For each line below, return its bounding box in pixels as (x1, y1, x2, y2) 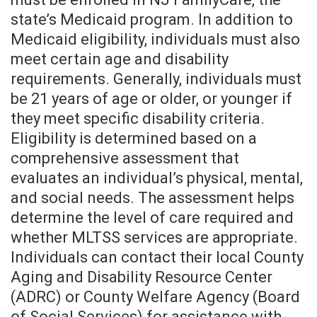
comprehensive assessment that (11, 149, 239, 168)
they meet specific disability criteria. (11, 110, 265, 128)
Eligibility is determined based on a (11, 129, 257, 148)
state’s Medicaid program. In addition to (11, 11, 293, 29)
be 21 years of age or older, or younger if (11, 90, 292, 108)
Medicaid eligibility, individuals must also (11, 30, 300, 49)
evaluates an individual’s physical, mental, (11, 169, 303, 188)
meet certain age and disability (11, 50, 229, 69)
